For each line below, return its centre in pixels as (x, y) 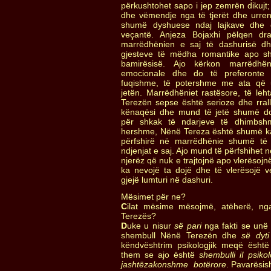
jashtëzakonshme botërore (174, 264)
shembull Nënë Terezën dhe (181, 235)
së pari (188, 226)
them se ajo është (160, 255)
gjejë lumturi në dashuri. (167, 180)
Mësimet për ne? (153, 197)
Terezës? (139, 216)
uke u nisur (151, 226)
